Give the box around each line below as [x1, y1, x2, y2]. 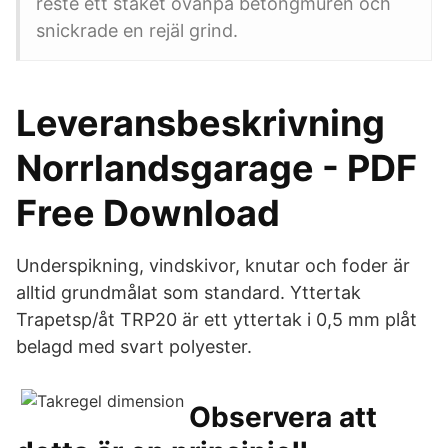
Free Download [16, 191, 280, 235]
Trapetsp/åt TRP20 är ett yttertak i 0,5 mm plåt [16, 309, 417, 330]
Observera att [189, 400, 377, 434]
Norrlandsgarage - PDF [16, 146, 417, 190]
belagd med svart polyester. [16, 336, 252, 357]
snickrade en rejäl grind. [36, 20, 238, 41]
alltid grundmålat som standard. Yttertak [16, 282, 361, 303]
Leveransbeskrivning [16, 101, 385, 145]
